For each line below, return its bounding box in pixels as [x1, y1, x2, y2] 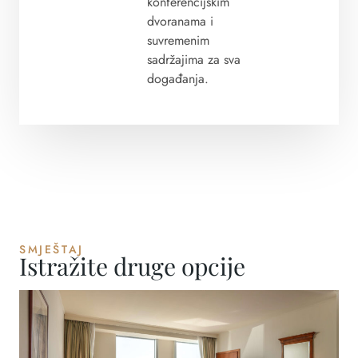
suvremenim [146, 31, 209, 50]
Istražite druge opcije [19, 249, 245, 282]
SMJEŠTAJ [19, 241, 84, 257]
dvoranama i [146, 12, 213, 31]
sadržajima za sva [146, 50, 241, 70]
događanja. [146, 70, 209, 89]
